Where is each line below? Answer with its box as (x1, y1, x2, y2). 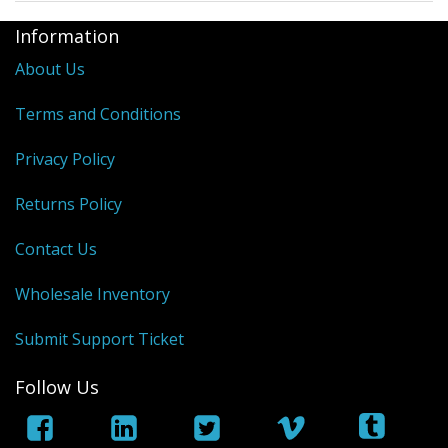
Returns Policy (15, 193, 122, 216)
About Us (15, 58, 85, 81)
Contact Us (15, 238, 97, 261)
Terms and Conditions (15, 103, 181, 126)
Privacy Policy (15, 148, 115, 171)
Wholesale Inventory (15, 283, 170, 306)
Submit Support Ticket (15, 328, 184, 351)
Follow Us (15, 375, 99, 400)
